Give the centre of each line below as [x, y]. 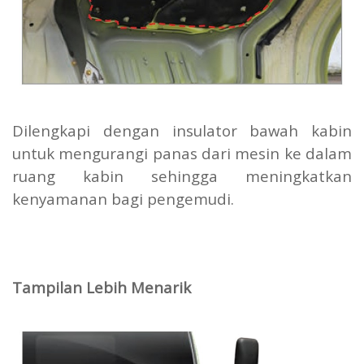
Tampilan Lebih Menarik [102, 288]
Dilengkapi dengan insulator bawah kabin [182, 131]
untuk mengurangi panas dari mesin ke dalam [182, 154]
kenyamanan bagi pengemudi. [123, 199]
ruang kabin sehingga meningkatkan [182, 176]
